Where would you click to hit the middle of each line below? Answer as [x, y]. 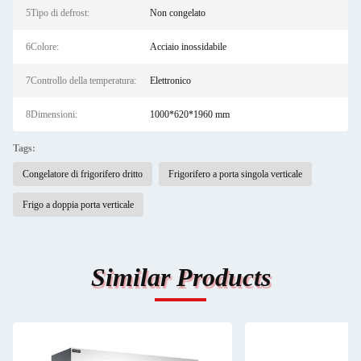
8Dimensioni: [52, 114]
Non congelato [177, 13]
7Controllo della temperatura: [81, 81]
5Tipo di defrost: [58, 13]
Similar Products [180, 277]
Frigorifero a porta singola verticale [235, 174]
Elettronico [170, 81]
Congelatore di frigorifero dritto [83, 174]
